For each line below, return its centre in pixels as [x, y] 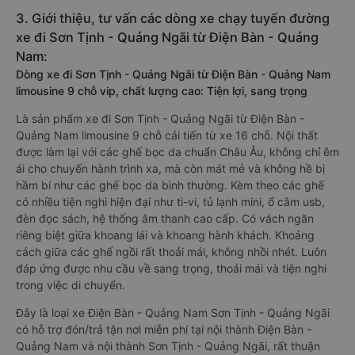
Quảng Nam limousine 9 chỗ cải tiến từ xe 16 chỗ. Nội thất [167, 135]
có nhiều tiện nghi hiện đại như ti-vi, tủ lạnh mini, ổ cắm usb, [170, 202]
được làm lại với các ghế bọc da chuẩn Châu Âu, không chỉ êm [177, 152]
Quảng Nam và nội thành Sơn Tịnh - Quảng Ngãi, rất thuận [168, 346]
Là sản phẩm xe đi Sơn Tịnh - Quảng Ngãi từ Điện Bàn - [160, 118]
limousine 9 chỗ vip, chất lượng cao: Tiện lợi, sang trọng [162, 91]
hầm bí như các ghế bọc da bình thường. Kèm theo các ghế [170, 185]
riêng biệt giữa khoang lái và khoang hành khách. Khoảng [165, 235]
